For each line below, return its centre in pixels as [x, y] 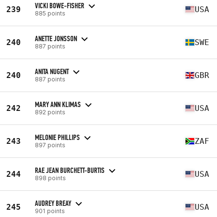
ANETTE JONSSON [56, 38]
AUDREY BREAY [53, 203]
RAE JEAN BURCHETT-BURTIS [70, 170]
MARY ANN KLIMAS [58, 104]
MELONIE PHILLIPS [57, 137]
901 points [50, 211]
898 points [50, 178]
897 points [50, 145]
